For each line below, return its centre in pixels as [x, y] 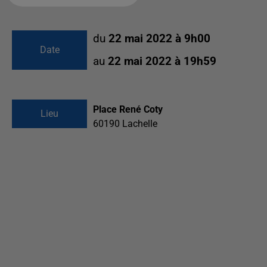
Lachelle [140, 124]
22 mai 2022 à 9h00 [159, 39]
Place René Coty [128, 109]
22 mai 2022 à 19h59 [162, 61]
